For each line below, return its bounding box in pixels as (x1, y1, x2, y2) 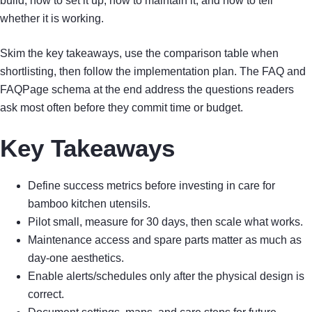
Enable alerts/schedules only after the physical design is (28, 270, 304, 283)
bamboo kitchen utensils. (28, 198, 150, 210)
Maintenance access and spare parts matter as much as (28, 234, 302, 247)
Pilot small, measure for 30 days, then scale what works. (28, 216, 303, 228)
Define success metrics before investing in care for (28, 180, 275, 192)
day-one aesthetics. (28, 252, 124, 265)
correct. (28, 288, 64, 301)
